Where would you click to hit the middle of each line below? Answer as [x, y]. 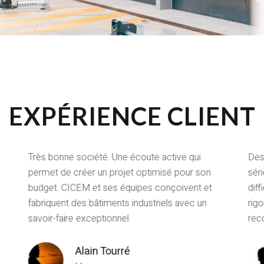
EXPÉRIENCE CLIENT [132, 116]
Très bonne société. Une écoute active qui [114, 158]
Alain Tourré [103, 252]
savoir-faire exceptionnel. [79, 219]
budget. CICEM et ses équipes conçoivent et [120, 188]
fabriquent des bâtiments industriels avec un [117, 204]
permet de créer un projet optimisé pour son [119, 173]
